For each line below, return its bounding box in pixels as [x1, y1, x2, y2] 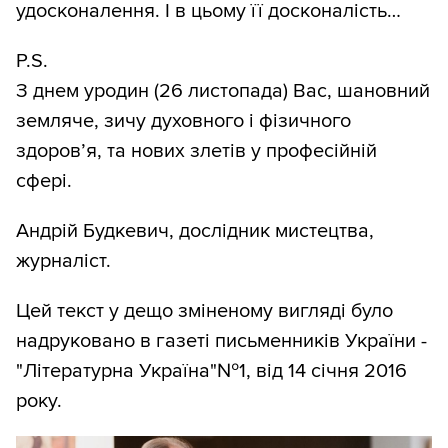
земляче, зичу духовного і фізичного [16, 109, 351, 134]
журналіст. [16, 249, 111, 274]
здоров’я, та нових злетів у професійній [16, 139, 377, 164]
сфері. [16, 169, 72, 194]
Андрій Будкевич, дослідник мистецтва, [16, 219, 374, 244]
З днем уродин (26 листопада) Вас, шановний [16, 79, 430, 104]
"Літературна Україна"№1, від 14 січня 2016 [16, 359, 407, 384]
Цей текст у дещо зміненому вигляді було [16, 299, 393, 324]
